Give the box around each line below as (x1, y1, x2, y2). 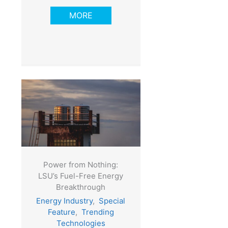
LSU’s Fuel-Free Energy (38, 170, 124, 181)
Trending (81, 207, 114, 217)
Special (99, 195, 126, 206)
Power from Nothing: (43, 159, 119, 169)
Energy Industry (36, 195, 93, 206)
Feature (47, 207, 75, 217)
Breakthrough (56, 182, 106, 192)
